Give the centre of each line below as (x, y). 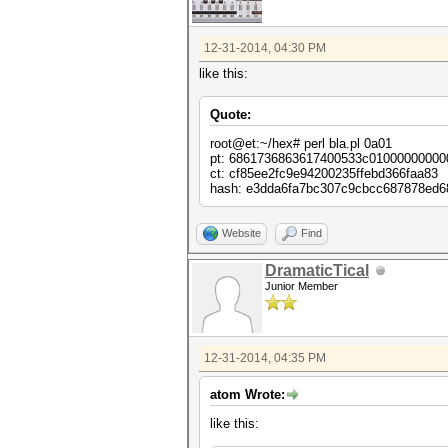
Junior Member (301, 286)
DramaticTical (317, 270)
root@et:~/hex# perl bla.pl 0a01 (301, 143)
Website (241, 233)
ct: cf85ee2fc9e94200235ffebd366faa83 (324, 173)
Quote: (230, 114)
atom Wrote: (247, 394)
